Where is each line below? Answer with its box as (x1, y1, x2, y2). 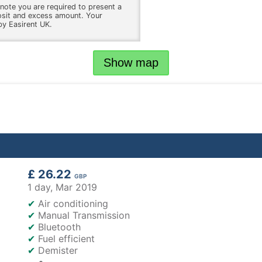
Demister (38, 244, 78, 257)
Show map (104, 56, 158, 69)
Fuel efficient (38, 233, 95, 245)
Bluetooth (38, 221, 81, 233)
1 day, (27, 181, 56, 194)
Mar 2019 (56, 181, 97, 194)
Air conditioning (38, 198, 108, 210)
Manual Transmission (38, 209, 130, 222)
